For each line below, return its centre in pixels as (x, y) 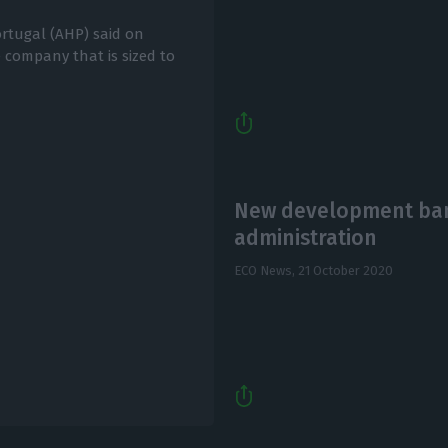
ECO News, (265, 271)
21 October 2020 (345, 271)
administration (305, 238)
